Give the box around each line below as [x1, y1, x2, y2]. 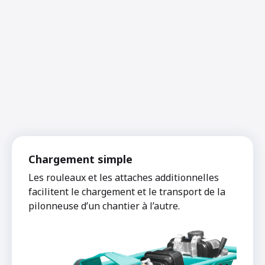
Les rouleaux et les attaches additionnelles [28, 170, 219, 184]
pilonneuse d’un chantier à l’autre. [28, 199, 180, 212]
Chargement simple [28, 151, 132, 166]
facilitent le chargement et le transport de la [28, 185, 225, 198]
